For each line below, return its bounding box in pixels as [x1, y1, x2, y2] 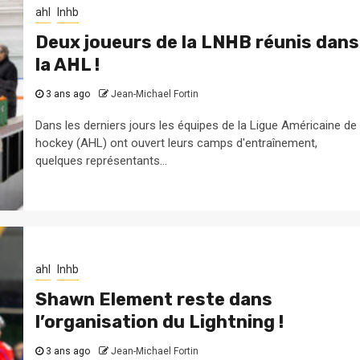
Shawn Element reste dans [35, 288, 272, 310]
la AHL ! [35, 53, 100, 76]
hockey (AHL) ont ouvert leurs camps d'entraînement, [35, 135, 317, 150]
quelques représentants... [35, 153, 167, 168]
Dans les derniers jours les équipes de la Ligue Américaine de [35, 117, 357, 133]
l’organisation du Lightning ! [35, 310, 284, 333]
